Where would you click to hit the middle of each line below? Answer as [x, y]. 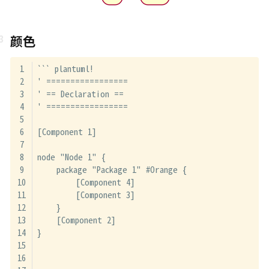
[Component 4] [86, 181]
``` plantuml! [65, 68]
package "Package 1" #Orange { [112, 169]
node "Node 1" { [71, 156]
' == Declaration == [80, 93]
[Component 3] [86, 194]
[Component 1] [67, 131]
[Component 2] [76, 219]
